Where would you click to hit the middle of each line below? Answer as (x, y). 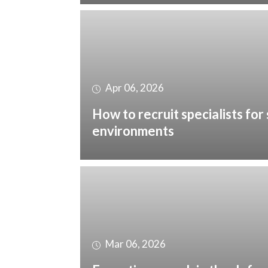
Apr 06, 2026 (134, 87)
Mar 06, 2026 (135, 244)
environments (133, 130)
